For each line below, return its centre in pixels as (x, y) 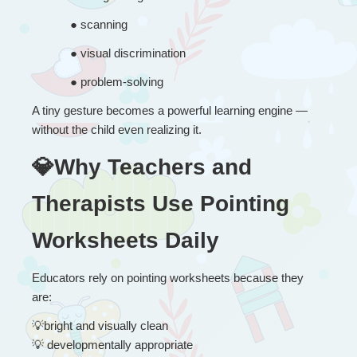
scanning (104, 24)
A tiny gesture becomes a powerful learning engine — (170, 110)
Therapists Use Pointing (161, 203)
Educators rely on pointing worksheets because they (168, 277)
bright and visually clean (106, 325)
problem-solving (122, 81)
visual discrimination (133, 53)
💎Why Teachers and (142, 167)
